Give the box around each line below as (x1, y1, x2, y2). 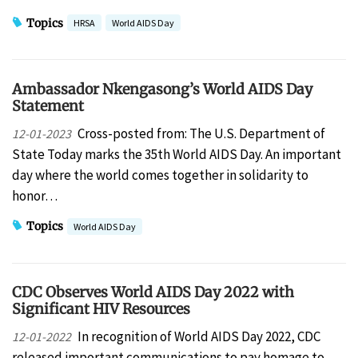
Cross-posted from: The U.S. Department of (77, 124, 325, 142)
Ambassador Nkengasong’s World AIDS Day (12, 80, 312, 99)
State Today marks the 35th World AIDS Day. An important (12, 145, 341, 163)
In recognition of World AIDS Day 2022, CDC (77, 328, 320, 346)
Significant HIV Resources (12, 300, 190, 319)
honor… (12, 186, 58, 205)
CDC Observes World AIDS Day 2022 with (12, 283, 294, 302)
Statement (12, 97, 84, 116)
